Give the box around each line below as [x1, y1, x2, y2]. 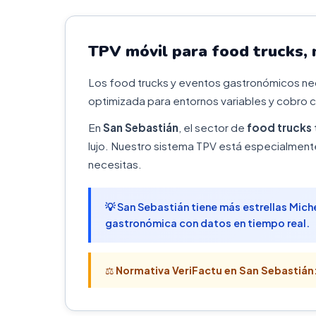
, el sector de [178, 121, 247, 134]
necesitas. [88, 157, 142, 171]
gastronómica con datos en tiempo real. [105, 217, 310, 229]
